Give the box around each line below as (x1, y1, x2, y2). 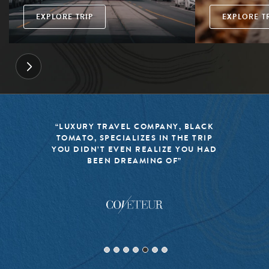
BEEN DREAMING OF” (87, 154, 182, 166)
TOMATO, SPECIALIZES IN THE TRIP (56, 131, 213, 144)
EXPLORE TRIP (36, 11, 94, 22)
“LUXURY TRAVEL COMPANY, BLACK (55, 120, 214, 132)
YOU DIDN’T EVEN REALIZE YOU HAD (52, 143, 217, 155)
